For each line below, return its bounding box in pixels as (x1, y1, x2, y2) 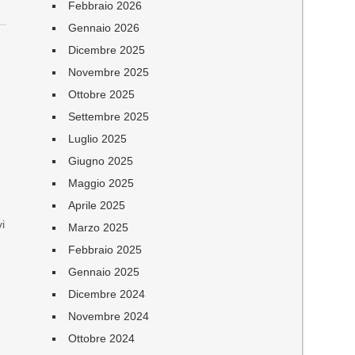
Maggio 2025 (68, 177, 135, 189)
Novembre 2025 (68, 66, 150, 78)
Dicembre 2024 (68, 288, 146, 300)
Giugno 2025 (68, 155, 134, 167)
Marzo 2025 (68, 221, 129, 234)
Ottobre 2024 (68, 332, 136, 345)
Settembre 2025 (68, 110, 150, 123)
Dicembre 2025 (68, 44, 146, 56)
